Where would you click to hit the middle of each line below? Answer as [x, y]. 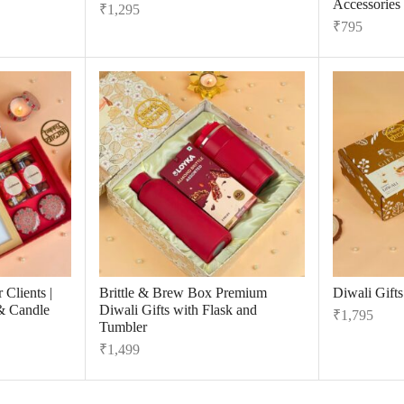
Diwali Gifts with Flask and [179, 309]
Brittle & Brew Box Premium [184, 292]
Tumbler [124, 326]
